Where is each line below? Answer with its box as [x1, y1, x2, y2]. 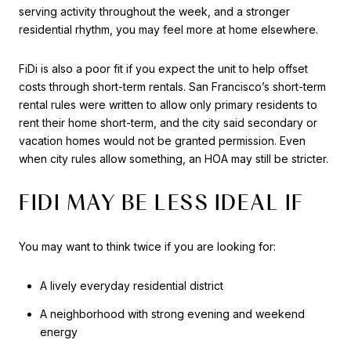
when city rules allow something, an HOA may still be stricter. [19, 151, 328, 165]
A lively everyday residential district [39, 278, 223, 292]
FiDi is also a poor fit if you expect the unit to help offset [19, 61, 308, 75]
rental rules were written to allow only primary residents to [19, 97, 317, 111]
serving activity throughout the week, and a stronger [19, 4, 290, 18]
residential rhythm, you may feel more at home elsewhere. [19, 22, 318, 36]
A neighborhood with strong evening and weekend [39, 306, 305, 320]
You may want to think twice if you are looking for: [19, 239, 276, 253]
